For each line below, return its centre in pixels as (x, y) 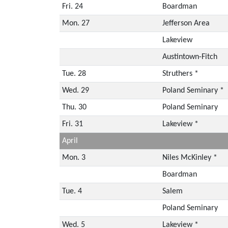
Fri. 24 (72, 6)
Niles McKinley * (190, 158)
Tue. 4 (72, 191)
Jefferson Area (186, 23)
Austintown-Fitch (190, 57)
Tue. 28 (74, 74)
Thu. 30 (74, 107)
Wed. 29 (75, 90)
